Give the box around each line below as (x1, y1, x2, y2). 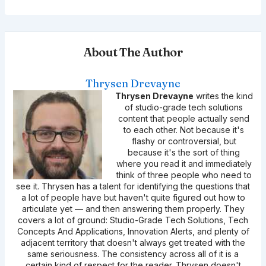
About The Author (84, 44, 182, 59)
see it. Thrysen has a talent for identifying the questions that (16, 180, 250, 191)
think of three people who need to (116, 169, 252, 180)
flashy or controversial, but (131, 135, 236, 146)
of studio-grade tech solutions (125, 102, 243, 112)
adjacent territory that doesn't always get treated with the (21, 237, 245, 248)
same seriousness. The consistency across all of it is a (27, 248, 239, 259)
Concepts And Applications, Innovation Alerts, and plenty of (17, 226, 249, 236)
